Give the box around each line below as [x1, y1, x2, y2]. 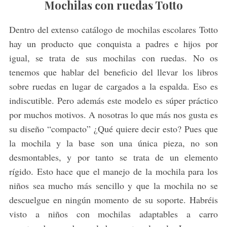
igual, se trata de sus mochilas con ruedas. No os [9, 52, 218, 64]
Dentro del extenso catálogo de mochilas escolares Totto [9, 23, 218, 36]
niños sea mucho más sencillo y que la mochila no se [9, 179, 218, 192]
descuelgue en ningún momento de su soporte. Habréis [9, 194, 218, 206]
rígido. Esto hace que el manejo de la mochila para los [9, 165, 218, 178]
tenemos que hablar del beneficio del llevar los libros [9, 66, 218, 79]
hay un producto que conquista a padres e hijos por [9, 37, 218, 50]
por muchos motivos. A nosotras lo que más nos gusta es [9, 108, 218, 121]
